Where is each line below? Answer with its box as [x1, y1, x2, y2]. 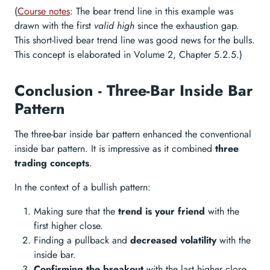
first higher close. [34, 218, 103, 233]
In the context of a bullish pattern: [14, 180, 151, 194]
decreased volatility [130, 233, 216, 247]
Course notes [17, 4, 70, 18]
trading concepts [14, 155, 89, 170]
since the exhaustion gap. [134, 18, 239, 33]
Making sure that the [34, 204, 118, 218]
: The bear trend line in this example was [70, 4, 233, 18]
